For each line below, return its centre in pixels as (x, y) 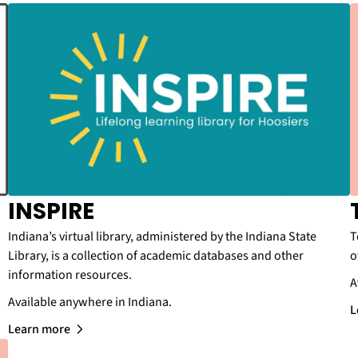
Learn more (39, 329)
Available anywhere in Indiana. (90, 302)
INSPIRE (51, 211)
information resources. (70, 274)
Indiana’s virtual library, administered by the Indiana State (162, 236)
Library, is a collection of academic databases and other (156, 255)
